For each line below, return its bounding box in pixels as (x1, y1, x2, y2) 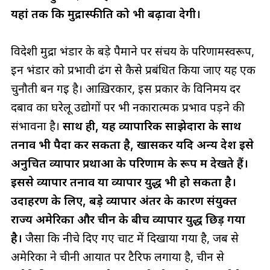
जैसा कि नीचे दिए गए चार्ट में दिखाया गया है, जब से (22, 231, 239, 246)
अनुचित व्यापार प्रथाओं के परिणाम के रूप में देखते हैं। (10, 156, 248, 171)
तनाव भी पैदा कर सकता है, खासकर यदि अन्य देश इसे (10, 137, 254, 152)
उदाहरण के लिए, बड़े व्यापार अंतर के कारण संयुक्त (10, 193, 237, 209)
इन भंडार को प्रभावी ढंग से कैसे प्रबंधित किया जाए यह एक (10, 63, 256, 78)
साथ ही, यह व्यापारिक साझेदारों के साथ (62, 119, 241, 134)
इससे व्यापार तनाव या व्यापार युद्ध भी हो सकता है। (10, 175, 236, 190)
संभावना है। (10, 119, 63, 134)
